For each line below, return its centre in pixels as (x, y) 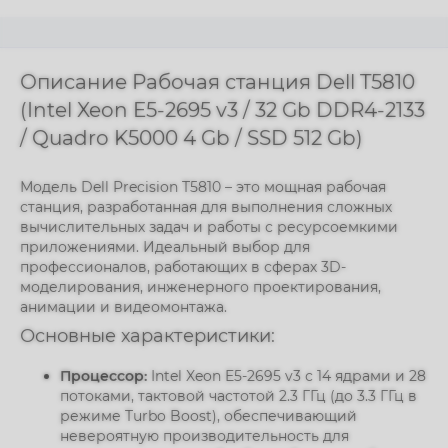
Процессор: (103, 376)
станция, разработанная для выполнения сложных (206, 207)
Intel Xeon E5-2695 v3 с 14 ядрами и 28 (286, 376)
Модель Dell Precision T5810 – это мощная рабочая (203, 187)
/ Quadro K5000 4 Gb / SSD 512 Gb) (191, 138)
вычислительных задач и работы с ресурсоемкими (209, 227)
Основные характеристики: (147, 336)
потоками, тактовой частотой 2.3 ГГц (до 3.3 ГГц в (238, 396)
